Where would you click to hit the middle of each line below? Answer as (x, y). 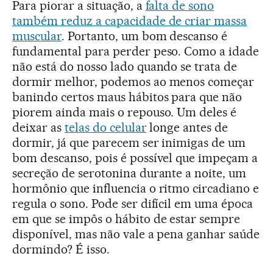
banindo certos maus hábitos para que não (127, 97)
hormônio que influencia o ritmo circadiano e (136, 188)
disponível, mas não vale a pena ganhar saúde (136, 234)
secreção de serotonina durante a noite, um (129, 173)
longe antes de (187, 127)
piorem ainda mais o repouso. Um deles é (125, 112)
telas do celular (105, 127)
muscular (37, 36)
